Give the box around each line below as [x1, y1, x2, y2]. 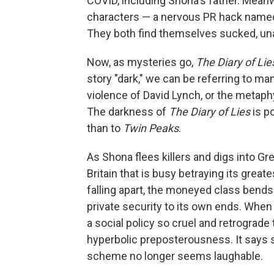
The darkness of [87, 105, 169, 118]
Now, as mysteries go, [87, 56, 196, 68]
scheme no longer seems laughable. [87, 250, 263, 262]
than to [87, 122, 123, 135]
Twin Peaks [123, 122, 179, 135]
